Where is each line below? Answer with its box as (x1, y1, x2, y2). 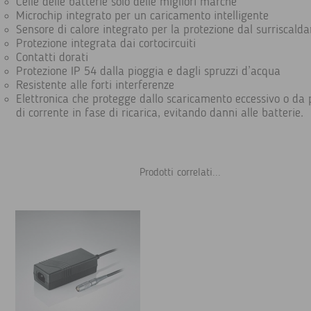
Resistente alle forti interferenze (16, 79, 174, 92)
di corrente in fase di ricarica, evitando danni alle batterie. (16, 107, 303, 119)
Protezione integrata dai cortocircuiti (16, 37, 196, 50)
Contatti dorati (16, 51, 88, 64)
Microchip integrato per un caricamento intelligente (16, 10, 269, 22)
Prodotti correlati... (126, 167, 221, 178)
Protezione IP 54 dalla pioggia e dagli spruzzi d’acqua (16, 65, 280, 78)
